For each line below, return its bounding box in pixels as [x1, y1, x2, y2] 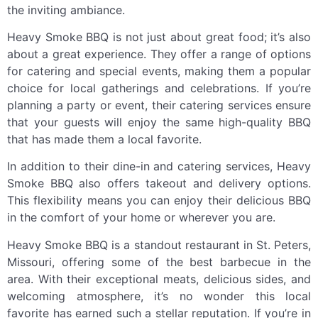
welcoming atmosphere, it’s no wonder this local [7, 288, 311, 303]
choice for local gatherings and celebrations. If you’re [7, 80, 311, 95]
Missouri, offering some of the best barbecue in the [7, 254, 311, 269]
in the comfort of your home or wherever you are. [7, 210, 275, 225]
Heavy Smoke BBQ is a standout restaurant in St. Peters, [7, 237, 311, 252]
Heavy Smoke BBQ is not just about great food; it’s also [7, 29, 311, 44]
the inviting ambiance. [7, 2, 125, 17]
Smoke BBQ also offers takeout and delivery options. [7, 176, 311, 191]
